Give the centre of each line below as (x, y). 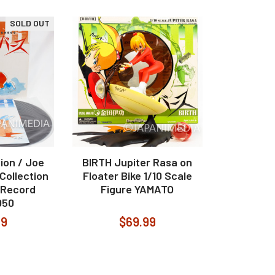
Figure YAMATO (137, 189)
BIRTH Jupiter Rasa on (137, 162)
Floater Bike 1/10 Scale (137, 176)
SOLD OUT (29, 23)
